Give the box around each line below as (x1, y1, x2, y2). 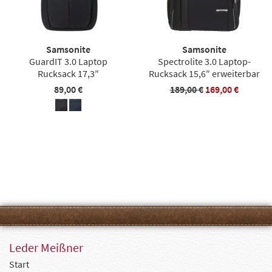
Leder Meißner (9, 239, 83, 255)
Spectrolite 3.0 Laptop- (157, 55, 251, 67)
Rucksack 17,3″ (37, 67, 99, 80)
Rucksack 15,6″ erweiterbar (148, 67, 260, 80)
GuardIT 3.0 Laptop (29, 55, 107, 67)
